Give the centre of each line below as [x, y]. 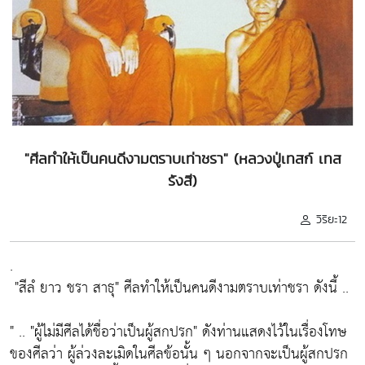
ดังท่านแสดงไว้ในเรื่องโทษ [272, 332]
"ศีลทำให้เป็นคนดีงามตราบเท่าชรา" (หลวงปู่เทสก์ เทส [182, 158]
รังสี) [182, 180]
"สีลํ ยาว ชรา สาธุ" [67, 288]
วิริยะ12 [332, 219]
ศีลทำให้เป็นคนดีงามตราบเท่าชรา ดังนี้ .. [234, 288]
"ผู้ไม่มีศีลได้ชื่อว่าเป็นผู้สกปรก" [114, 332]
